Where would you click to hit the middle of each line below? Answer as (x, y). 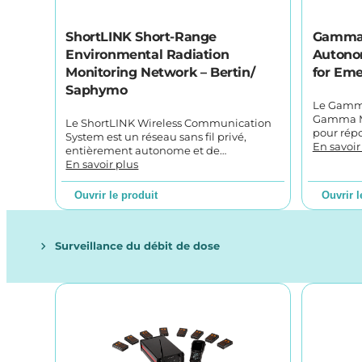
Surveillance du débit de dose (138, 246)
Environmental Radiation (147, 54)
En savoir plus (102, 164)
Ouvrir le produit (116, 196)
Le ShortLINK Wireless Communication (169, 123)
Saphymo (97, 90)
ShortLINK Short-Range (141, 36)
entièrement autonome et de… (146, 150)
